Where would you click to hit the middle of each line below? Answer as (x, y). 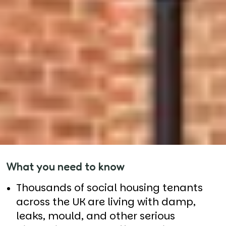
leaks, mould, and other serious (96, 216)
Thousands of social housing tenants (109, 187)
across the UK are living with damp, (106, 202)
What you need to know (66, 166)
